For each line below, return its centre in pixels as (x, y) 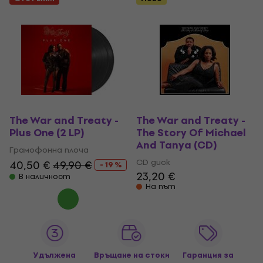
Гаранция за (208, 255)
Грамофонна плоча (49, 150)
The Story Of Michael (191, 133)
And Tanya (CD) (177, 145)
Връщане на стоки (131, 255)
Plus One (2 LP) (47, 133)
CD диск (153, 162)
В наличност (45, 176)
